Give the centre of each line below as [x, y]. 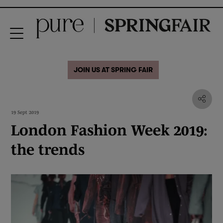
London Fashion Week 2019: [110, 130]
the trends [48, 149]
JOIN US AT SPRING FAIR [113, 70]
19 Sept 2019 [25, 112]
